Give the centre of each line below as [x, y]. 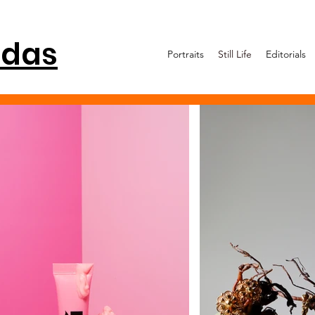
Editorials [286, 54]
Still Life [235, 54]
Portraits [186, 54]
